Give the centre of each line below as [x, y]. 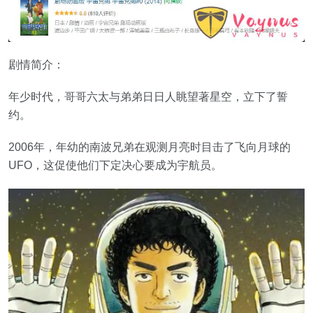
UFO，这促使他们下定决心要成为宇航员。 [115, 166]
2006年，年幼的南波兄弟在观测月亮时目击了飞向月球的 [150, 147]
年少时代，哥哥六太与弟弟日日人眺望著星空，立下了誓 [148, 97]
